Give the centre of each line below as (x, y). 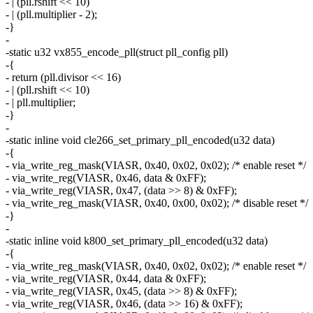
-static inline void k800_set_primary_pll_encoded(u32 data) (137, 241)
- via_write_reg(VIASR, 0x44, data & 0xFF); (106, 279)
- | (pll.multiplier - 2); (51, 15)
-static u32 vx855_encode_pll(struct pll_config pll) (117, 52)
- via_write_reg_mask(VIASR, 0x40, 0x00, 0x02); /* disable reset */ (157, 203)
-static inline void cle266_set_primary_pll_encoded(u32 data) (140, 140)
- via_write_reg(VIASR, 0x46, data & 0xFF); (106, 178)
